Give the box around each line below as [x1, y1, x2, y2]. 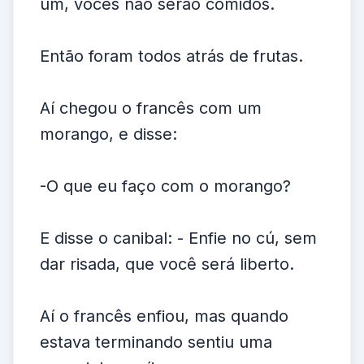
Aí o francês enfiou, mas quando [40, 306, 288, 326]
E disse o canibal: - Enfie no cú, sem [40, 228, 317, 248]
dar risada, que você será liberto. [40, 254, 294, 274]
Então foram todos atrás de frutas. [40, 46, 303, 66]
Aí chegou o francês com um [40, 98, 262, 118]
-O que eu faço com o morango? [40, 176, 291, 196]
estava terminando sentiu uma [40, 332, 272, 352]
